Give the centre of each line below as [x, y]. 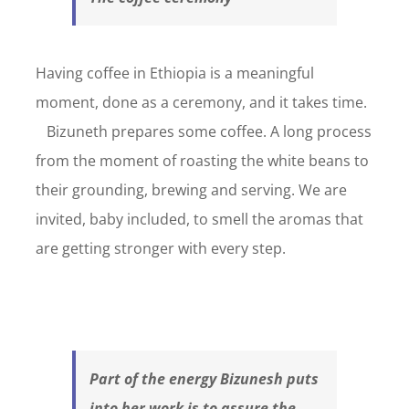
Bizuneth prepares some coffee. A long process [203, 132]
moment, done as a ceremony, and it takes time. [201, 103]
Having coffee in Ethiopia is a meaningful [174, 73]
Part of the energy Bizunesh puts [204, 379]
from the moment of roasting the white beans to [202, 161]
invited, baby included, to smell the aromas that [199, 220]
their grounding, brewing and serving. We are [191, 190]
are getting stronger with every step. [160, 249]
